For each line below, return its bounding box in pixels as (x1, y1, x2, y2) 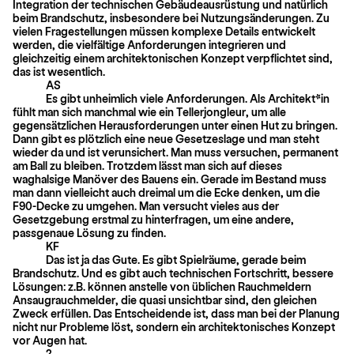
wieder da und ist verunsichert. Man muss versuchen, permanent (13, 145, 338, 159)
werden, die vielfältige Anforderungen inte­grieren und (13, 37, 286, 51)
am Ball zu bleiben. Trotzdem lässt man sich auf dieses (13, 158, 282, 172)
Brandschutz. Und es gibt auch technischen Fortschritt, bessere (13, 265, 333, 280)
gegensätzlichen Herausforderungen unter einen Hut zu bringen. (13, 118, 337, 132)
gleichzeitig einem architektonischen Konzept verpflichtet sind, (13, 51, 333, 65)
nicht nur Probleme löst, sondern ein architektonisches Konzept (13, 319, 335, 333)
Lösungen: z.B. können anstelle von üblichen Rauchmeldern (13, 279, 311, 293)
